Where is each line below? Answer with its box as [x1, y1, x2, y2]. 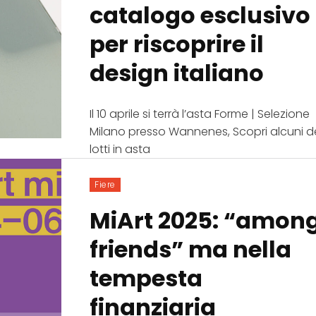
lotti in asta [90, 141, 151, 158]
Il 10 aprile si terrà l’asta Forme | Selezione [90, 106, 310, 123]
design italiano [90, 57, 265, 90]
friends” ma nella [90, 233, 292, 265]
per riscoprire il [90, 28, 265, 61]
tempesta [90, 262, 203, 294]
